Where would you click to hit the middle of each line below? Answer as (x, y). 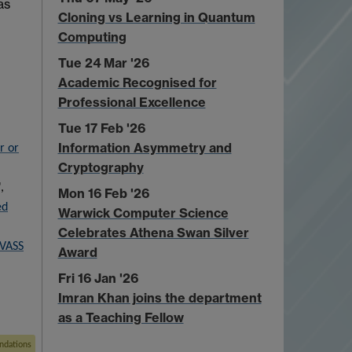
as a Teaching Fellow (121, 317)
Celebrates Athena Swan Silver (153, 232)
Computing (92, 37)
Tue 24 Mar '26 (103, 62)
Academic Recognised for (137, 82)
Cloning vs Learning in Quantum (156, 17)
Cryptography (101, 167)
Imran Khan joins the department (159, 297)
